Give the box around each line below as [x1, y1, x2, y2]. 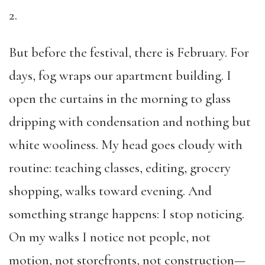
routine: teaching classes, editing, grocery [9, 160, 231, 176]
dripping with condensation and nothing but [9, 114, 251, 130]
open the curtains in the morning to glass [9, 91, 231, 107]
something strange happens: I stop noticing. [9, 206, 244, 222]
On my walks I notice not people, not [9, 229, 211, 245]
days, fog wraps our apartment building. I [9, 67, 231, 84]
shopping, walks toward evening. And [9, 183, 212, 199]
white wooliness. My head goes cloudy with [9, 137, 243, 153]
